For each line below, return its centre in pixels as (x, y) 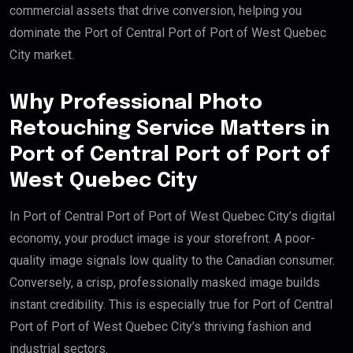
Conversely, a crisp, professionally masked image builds (165, 283)
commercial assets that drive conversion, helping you (156, 11)
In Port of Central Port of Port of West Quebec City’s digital (172, 217)
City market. (42, 55)
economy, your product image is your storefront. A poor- (162, 239)
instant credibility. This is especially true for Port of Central (171, 305)
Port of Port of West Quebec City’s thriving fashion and (160, 327)
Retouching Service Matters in (169, 129)
